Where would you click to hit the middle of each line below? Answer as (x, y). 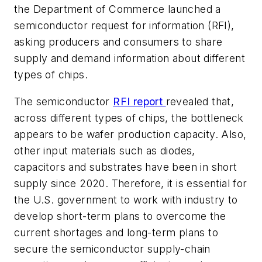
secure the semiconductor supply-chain (112, 249)
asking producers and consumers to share (118, 42)
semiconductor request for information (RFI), (124, 26)
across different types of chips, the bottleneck (129, 118)
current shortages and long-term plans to (116, 232)
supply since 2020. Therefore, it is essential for (131, 183)
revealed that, (200, 101)
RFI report (139, 101)
